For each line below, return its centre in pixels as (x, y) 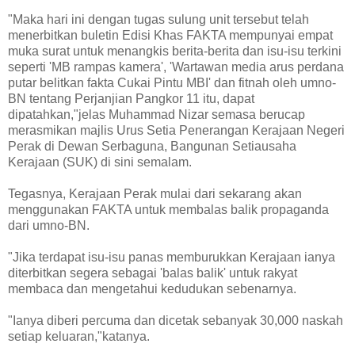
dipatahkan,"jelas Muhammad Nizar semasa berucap (157, 115)
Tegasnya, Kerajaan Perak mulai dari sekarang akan (155, 194)
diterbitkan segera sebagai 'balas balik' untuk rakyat (153, 273)
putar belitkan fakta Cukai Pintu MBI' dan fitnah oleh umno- (172, 83)
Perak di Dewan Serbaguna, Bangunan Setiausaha (152, 147)
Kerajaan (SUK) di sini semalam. (100, 162)
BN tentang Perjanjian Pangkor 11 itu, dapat (131, 99)
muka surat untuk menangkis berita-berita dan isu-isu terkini (175, 52)
